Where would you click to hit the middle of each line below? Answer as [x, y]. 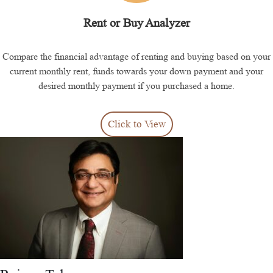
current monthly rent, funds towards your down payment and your [136, 71]
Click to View [136, 124]
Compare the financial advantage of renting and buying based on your [136, 56]
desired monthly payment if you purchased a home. [136, 85]
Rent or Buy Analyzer [136, 23]
